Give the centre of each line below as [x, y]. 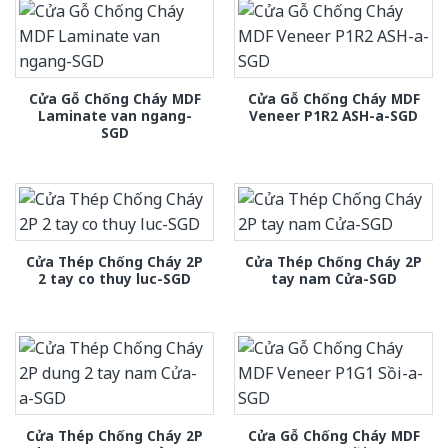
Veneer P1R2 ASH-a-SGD [333, 115]
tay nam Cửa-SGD [333, 279]
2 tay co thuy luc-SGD [114, 279]
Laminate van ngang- [114, 115]
